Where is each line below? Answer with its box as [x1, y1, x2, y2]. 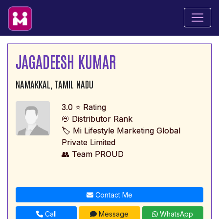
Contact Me [93, 190, 132, 199]
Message [97, 209, 129, 218]
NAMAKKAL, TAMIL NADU [16, 77, 93, 90]
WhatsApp [158, 209, 194, 218]
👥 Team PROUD [62, 149, 124, 159]
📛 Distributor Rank [62, 113, 132, 124]
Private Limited [62, 137, 115, 147]
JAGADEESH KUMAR [16, 50, 116, 71]
